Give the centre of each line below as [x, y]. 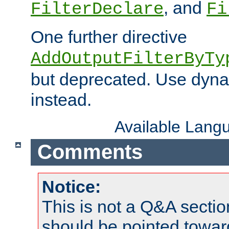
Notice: [71, 187]
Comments [90, 152]
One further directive [109, 37]
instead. [61, 99]
